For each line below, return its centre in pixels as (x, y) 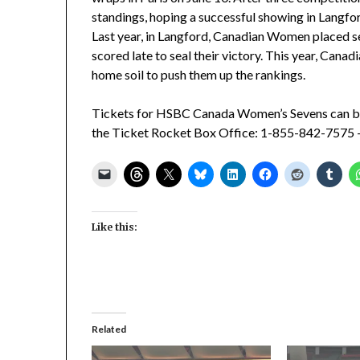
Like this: (115, 227)
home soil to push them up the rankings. (199, 74)
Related (109, 329)
